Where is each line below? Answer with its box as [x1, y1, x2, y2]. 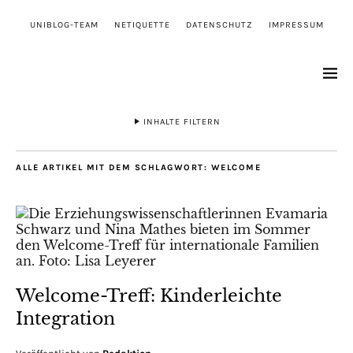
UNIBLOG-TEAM [29, 20, 98, 30]
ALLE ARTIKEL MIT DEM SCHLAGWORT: [16, 162, 211, 173]
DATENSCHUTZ [185, 20, 253, 30]
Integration [16, 308, 115, 329]
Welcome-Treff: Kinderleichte [16, 285, 282, 307]
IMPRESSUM [268, 20, 324, 30]
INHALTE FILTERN [143, 117, 221, 127]
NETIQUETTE [113, 20, 170, 30]
